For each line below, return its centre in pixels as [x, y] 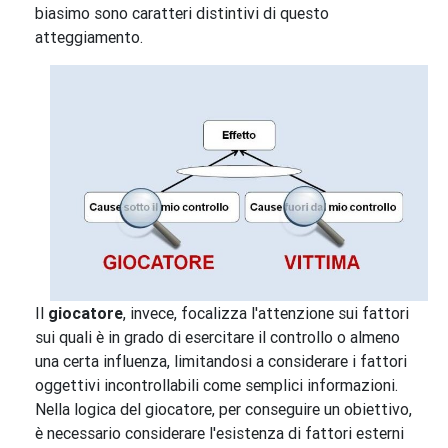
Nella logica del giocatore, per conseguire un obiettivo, [223, 409]
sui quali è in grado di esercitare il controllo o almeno [217, 337]
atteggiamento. [89, 37]
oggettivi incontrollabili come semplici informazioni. [216, 385]
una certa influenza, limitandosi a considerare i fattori [221, 361]
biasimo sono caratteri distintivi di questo [182, 13]
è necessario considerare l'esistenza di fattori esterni [219, 433]
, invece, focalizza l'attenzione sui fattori [266, 313]
